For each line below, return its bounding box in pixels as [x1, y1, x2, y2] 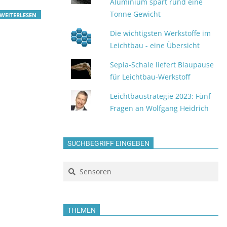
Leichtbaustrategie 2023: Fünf [110, 91, 211, 101]
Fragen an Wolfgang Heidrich [110, 103, 209, 113]
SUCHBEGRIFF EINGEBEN [67, 139, 149, 147]
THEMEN [67, 206, 96, 214]
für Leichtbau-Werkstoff [110, 72, 191, 82]
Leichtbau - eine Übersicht [110, 41, 200, 50]
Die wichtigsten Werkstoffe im [110, 28, 211, 38]
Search [63, 161, 86, 171]
